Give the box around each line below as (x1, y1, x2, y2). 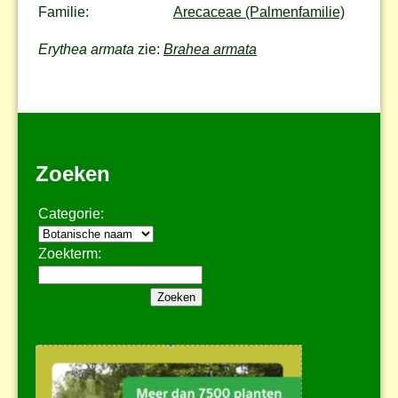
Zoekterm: (38, 246, 101, 262)
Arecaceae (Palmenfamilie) (173, 4, 345, 20)
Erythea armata (38, 41, 134, 57)
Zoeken (36, 161, 110, 186)
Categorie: (38, 206, 104, 222)
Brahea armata (163, 41, 257, 57)
